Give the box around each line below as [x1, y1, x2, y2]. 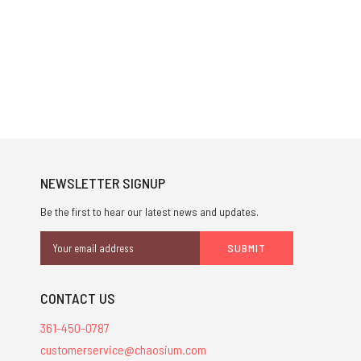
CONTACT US [39, 289, 115, 308]
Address [39, 249, 80, 264]
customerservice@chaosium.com [39, 342, 206, 357]
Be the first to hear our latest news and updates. [39, 205, 259, 219]
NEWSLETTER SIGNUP [39, 174, 165, 193]
